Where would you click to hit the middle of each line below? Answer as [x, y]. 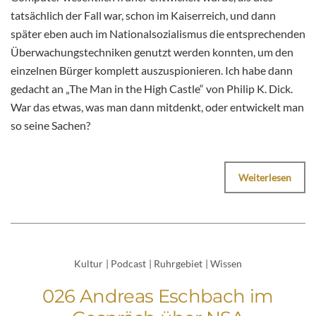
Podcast [128, 263]
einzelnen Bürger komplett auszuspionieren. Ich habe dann [152, 70]
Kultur [89, 263]
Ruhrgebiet [178, 263]
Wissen [226, 263]
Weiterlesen [265, 177]
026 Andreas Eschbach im [158, 297]
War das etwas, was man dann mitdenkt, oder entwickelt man [157, 107]
